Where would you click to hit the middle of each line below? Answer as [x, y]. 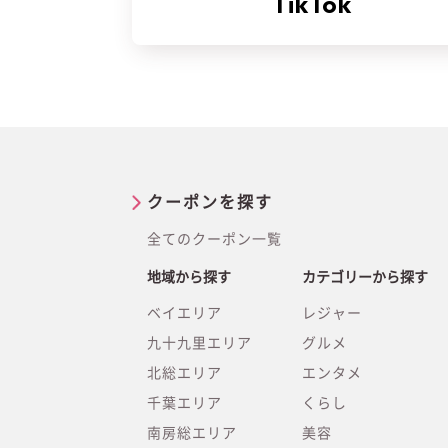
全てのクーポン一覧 [214, 239]
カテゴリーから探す [365, 277]
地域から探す [189, 277]
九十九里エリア [199, 343]
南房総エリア [192, 433]
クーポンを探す [210, 202]
